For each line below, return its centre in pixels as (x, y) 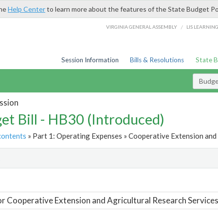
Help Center (27, 9)
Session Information (90, 60)
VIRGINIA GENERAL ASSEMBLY (142, 27)
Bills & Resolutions (157, 60)
